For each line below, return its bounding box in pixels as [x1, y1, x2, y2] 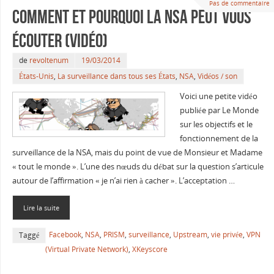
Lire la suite [23, 202, 59, 212]
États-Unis [18, 71, 54, 82]
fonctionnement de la [179, 133, 258, 144]
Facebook [48, 229, 81, 240]
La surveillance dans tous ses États [57, 71, 176, 82]
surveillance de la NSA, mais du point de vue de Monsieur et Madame [12, 147, 262, 158]
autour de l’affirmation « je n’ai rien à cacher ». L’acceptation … [12, 176, 235, 187]
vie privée [210, 229, 243, 240]
